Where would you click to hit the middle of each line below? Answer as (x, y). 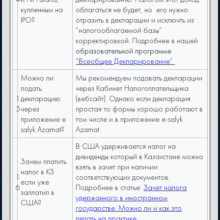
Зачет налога (165, 188)
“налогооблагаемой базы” (119, 30)
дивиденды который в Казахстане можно (140, 157)
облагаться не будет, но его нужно (132, 10)
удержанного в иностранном (122, 198)
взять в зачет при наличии (117, 167)
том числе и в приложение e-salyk (129, 119)
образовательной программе (124, 51)
